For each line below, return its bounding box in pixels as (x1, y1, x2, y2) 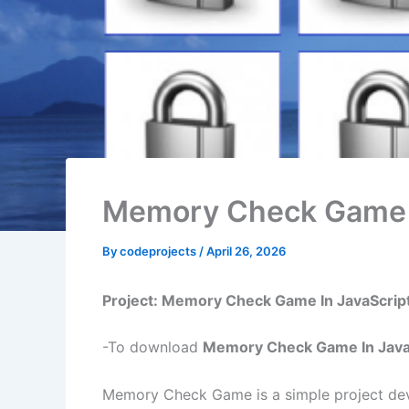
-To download (102, 338, 203, 357)
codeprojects (120, 243, 199, 258)
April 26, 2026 (206, 243, 286, 258)
